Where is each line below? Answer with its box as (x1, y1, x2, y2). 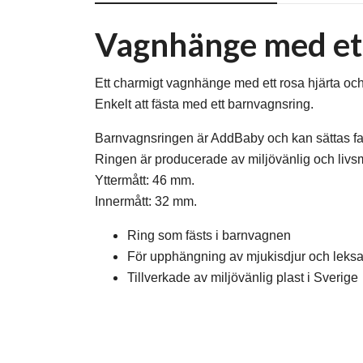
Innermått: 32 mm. (95, 194, 197, 208)
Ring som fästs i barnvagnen (127, 228, 291, 242)
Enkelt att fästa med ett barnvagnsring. (95, 96, 314, 111)
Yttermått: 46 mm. (95, 173, 194, 187)
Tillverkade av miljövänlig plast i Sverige (127, 270, 358, 284)
